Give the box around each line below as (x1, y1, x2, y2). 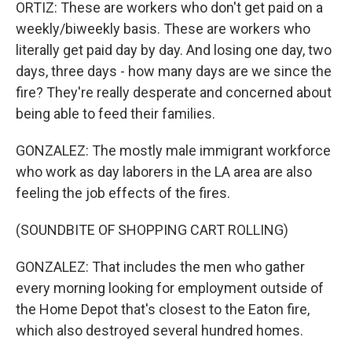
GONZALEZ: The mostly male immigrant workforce (16, 142, 331, 159)
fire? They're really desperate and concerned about (16, 84, 332, 101)
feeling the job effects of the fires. (16, 185, 230, 201)
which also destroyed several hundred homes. (16, 322, 303, 339)
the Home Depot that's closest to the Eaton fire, (16, 301, 310, 317)
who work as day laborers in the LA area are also (16, 163, 312, 180)
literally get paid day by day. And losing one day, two (16, 42, 332, 58)
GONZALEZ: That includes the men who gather (16, 258, 305, 275)
